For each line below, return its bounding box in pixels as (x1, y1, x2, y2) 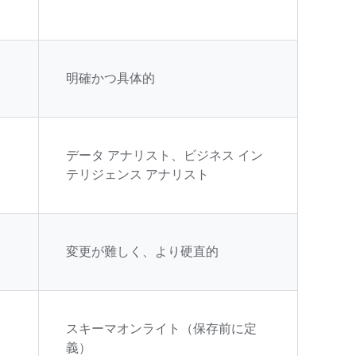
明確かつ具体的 (66, 71, 155, 87)
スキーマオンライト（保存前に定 (66, 321, 257, 337)
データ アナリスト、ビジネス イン (66, 148, 263, 164)
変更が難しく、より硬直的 (66, 244, 219, 260)
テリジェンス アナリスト (66, 167, 209, 183)
